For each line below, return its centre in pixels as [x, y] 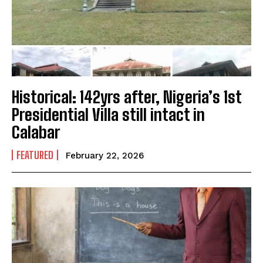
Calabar [36, 132]
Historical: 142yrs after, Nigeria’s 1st [127, 97]
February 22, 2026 [105, 156]
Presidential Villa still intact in [108, 115]
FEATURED [35, 155]
